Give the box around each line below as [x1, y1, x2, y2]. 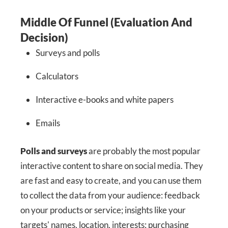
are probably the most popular [87, 145, 201, 156]
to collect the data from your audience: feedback [20, 189, 200, 201]
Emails [36, 118, 60, 129]
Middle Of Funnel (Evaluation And [20, 15, 192, 30]
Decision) [20, 31, 68, 45]
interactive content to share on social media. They [20, 160, 203, 171]
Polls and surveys [20, 145, 87, 156]
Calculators [36, 71, 78, 82]
